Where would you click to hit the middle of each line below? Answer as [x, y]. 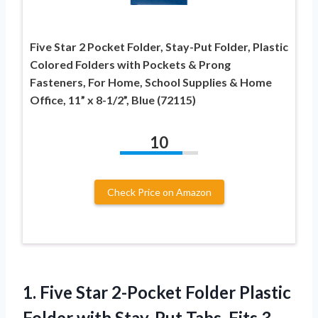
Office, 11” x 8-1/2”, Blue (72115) [113, 99]
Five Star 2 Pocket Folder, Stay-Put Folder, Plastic [159, 46]
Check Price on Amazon [159, 192]
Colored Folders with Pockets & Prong [130, 64]
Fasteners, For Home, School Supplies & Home [151, 82]
